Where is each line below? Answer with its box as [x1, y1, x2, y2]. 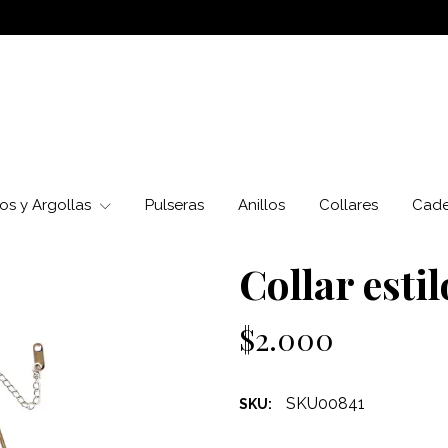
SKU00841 [286, 393, 365, 413]
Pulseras [145, 196, 204, 215]
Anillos [238, 196, 285, 215]
